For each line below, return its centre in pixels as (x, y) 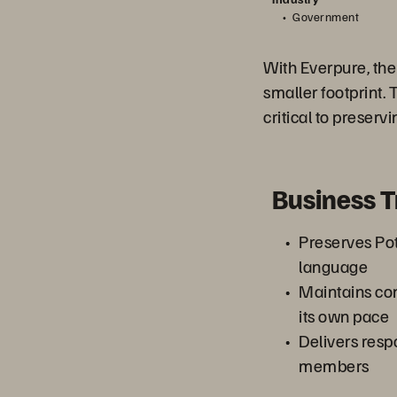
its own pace (344, 316)
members (334, 366)
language (333, 266)
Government (326, 16)
